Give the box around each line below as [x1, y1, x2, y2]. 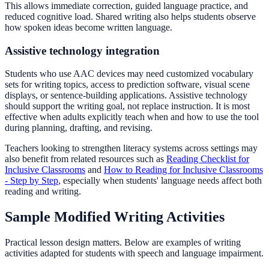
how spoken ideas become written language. [5, 22, 172, 32]
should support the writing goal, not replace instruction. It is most [5, 101, 250, 112]
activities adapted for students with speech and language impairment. [5, 248, 264, 259]
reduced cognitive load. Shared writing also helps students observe [5, 11, 256, 22]
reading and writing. [5, 186, 81, 197]
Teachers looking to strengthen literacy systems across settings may [5, 143, 258, 154]
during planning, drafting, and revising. [5, 122, 153, 133]
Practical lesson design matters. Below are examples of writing [5, 237, 241, 248]
